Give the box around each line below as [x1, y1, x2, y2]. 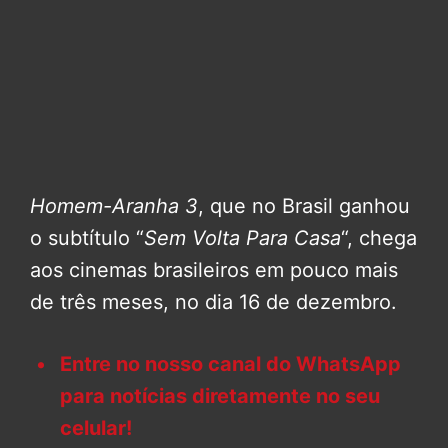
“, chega [341, 226, 417, 251]
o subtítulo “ [30, 226, 144, 251]
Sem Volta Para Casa [144, 226, 341, 251]
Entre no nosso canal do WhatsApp [60, 352, 401, 377]
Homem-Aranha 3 [30, 194, 198, 219]
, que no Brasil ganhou [198, 194, 410, 219]
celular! [60, 416, 132, 441]
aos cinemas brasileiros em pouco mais [30, 258, 398, 283]
